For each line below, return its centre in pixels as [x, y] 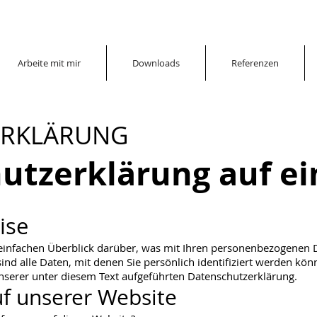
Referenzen [255, 63]
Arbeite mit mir [49, 63]
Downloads [156, 63]
